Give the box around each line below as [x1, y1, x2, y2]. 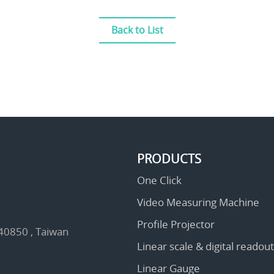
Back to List [111, 23, 163, 37]
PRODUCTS [137, 150, 201, 168]
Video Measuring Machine [137, 195, 259, 210]
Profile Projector [137, 217, 215, 232]
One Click [137, 173, 182, 188]
